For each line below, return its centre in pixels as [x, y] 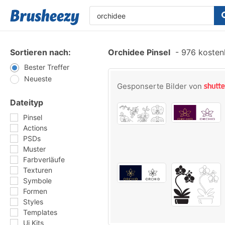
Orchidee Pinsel [139, 52]
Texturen [38, 170]
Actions [35, 128]
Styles [33, 202]
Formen [35, 191]
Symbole [37, 181]
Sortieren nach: [40, 52]
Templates [40, 212]
